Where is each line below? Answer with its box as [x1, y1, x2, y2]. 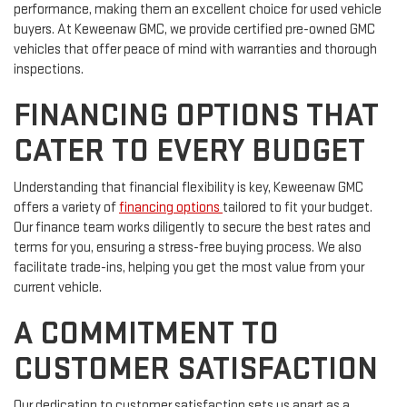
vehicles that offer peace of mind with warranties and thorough [14, 41, 377, 59]
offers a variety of [14, 199, 119, 217]
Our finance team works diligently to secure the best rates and [14, 219, 371, 237]
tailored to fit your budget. [223, 199, 372, 217]
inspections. [14, 61, 84, 79]
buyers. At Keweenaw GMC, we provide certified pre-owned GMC [14, 21, 375, 39]
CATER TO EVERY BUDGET [14, 132, 365, 172]
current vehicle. [14, 279, 102, 297]
